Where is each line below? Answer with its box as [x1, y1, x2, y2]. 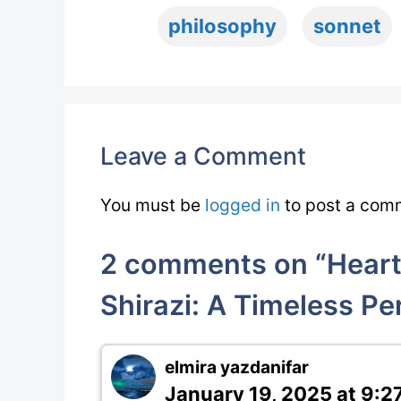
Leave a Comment [100, 141, 306, 170]
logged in [205, 194, 280, 216]
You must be [100, 194, 205, 216]
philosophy [168, 14, 277, 38]
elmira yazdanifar [165, 355, 309, 378]
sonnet [313, 14, 381, 38]
